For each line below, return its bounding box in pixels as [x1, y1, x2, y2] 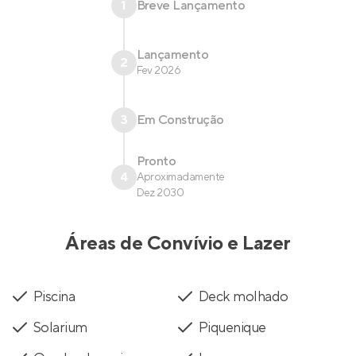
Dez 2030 [136, 186, 184, 200]
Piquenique [199, 319, 266, 337]
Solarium [33, 319, 87, 337]
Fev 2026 [136, 64, 181, 78]
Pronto [136, 153, 176, 169]
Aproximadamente [136, 170, 225, 184]
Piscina [33, 288, 75, 306]
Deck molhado [199, 288, 288, 306]
